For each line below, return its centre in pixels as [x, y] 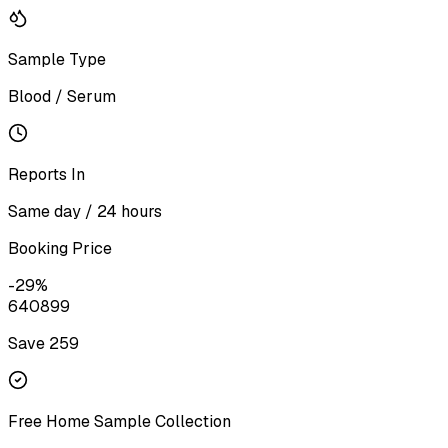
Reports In [46, 174]
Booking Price [60, 248]
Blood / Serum [62, 96]
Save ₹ [28, 343]
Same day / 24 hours [85, 211]
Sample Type [57, 59]
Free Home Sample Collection [119, 421]
